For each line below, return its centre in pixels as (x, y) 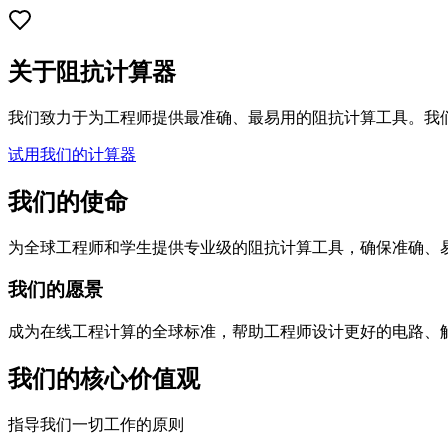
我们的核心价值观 (104, 378)
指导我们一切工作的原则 (96, 424)
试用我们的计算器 (72, 154)
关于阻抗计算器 (92, 71)
